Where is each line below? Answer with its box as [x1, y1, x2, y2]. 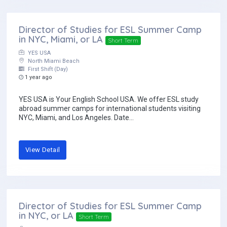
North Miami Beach [26, 58, 80, 65]
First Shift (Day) [26, 66, 68, 73]
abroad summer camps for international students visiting [19, 104, 201, 113]
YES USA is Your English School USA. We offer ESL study [19, 95, 199, 104]
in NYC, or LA [19, 210, 73, 222]
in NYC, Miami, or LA [19, 33, 103, 46]
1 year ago [23, 74, 52, 81]
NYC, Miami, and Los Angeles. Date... [19, 113, 134, 122]
